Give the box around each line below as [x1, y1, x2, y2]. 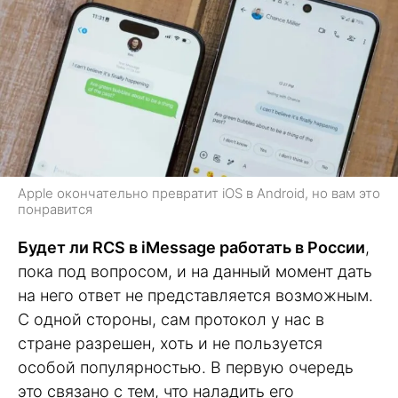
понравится [18, 200, 92, 218]
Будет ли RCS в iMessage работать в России [18, 237, 365, 257]
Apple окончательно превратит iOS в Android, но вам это [18, 184, 380, 202]
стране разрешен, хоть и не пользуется [18, 333, 322, 353]
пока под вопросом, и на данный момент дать [18, 261, 372, 281]
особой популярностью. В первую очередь [18, 357, 354, 377]
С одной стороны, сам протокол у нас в [18, 309, 324, 329]
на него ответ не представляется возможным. [18, 285, 373, 305]
